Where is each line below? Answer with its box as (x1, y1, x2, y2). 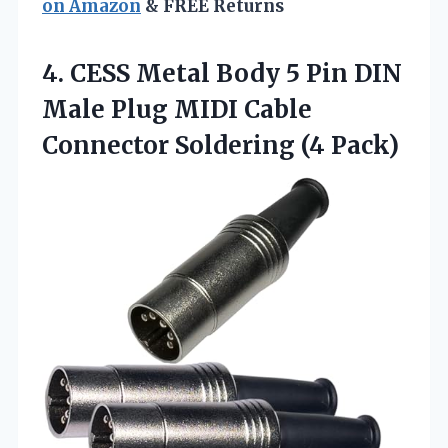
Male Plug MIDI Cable (42, 93, 312, 125)
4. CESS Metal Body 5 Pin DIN (42, 57, 402, 89)
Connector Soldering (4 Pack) (42, 129, 399, 161)
